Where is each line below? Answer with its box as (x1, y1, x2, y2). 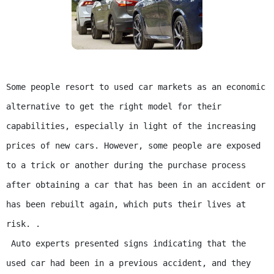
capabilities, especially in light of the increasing (6, 121, 256, 131)
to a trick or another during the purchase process (6, 160, 246, 171)
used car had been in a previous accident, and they (6, 258, 251, 268)
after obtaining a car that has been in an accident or (6, 180, 265, 190)
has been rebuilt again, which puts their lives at (6, 199, 246, 210)
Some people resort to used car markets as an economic (6, 82, 265, 92)
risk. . (6, 219, 40, 229)
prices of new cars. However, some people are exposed (6, 141, 261, 151)
